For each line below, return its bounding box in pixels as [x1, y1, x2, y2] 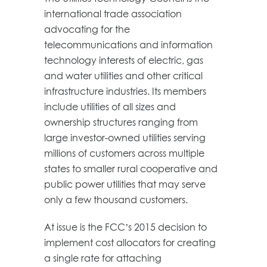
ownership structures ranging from [44, 116, 198, 128]
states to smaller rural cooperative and [44, 162, 218, 175]
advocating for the [44, 23, 130, 35]
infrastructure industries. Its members [44, 85, 206, 97]
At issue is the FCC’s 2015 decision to [44, 221, 207, 233]
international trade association [44, 7, 182, 20]
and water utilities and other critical [44, 69, 203, 82]
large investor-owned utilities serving [44, 131, 206, 144]
